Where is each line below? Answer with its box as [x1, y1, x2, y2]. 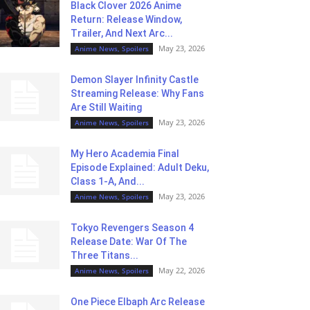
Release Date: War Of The [71, 236, 187, 247]
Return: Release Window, [71, 14, 182, 25]
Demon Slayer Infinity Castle [71, 74, 199, 85]
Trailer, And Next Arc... [71, 28, 173, 39]
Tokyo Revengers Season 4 [71, 222, 194, 233]
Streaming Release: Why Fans [71, 88, 204, 99]
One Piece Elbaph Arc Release [71, 296, 205, 307]
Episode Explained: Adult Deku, [71, 162, 209, 173]
